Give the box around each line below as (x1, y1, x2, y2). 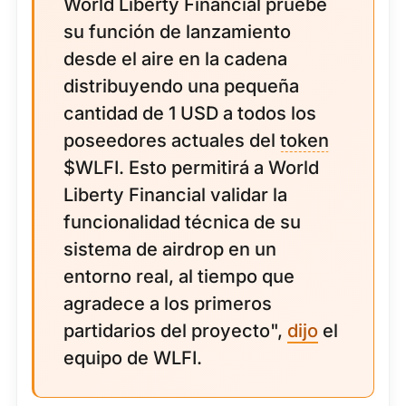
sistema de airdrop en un (63, 238, 276, 260)
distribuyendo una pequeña (63, 75, 299, 97)
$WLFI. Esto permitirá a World (63, 157, 319, 179)
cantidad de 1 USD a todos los (63, 102, 316, 124)
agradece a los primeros (63, 293, 272, 314)
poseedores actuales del (63, 130, 280, 151)
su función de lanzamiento (63, 21, 291, 43)
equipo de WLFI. (63, 347, 202, 369)
